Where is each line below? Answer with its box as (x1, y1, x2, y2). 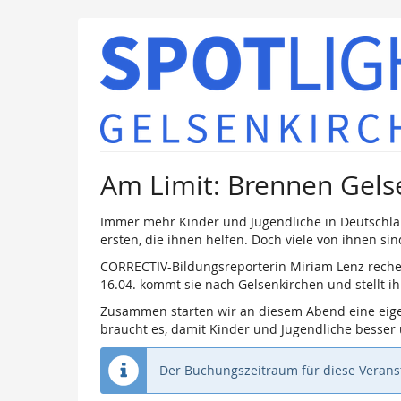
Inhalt (13, 43, 47, 61)
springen (13, 61, 66, 79)
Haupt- (13, 25, 54, 43)
